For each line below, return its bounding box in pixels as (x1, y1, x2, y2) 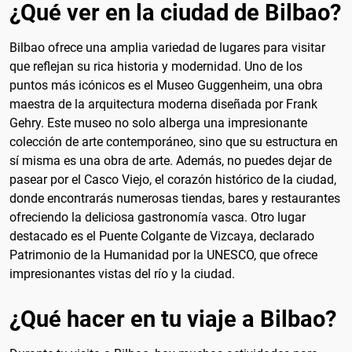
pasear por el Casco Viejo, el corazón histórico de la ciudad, (9, 171, 336, 187)
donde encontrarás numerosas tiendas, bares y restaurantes (9, 190, 340, 206)
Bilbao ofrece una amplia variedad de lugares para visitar (9, 39, 325, 55)
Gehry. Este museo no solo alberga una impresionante (9, 115, 307, 130)
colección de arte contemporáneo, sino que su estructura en (9, 134, 338, 149)
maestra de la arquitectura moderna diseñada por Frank (9, 96, 317, 112)
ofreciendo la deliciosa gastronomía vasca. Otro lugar (9, 209, 306, 225)
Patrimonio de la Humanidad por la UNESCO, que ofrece (9, 247, 317, 262)
